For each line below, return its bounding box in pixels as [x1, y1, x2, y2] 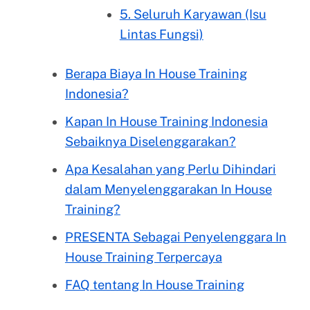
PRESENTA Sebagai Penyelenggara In [64, 229, 286, 244]
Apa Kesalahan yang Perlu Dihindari [64, 161, 276, 176]
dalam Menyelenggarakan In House [64, 181, 272, 197]
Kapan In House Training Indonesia [64, 113, 268, 129]
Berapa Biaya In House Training [64, 66, 247, 81]
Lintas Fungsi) [119, 27, 203, 42]
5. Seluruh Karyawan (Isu [119, 7, 266, 21]
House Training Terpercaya [64, 249, 222, 264]
